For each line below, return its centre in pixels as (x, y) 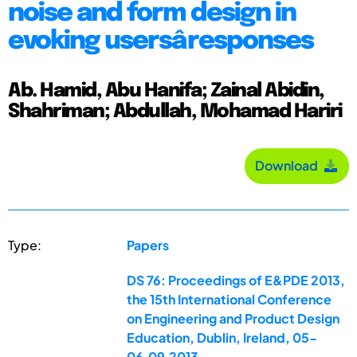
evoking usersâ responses (161, 41)
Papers (148, 245)
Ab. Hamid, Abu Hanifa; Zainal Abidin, (166, 91)
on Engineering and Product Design (233, 318)
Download (289, 166)
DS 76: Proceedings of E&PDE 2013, (236, 280)
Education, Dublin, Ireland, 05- (223, 337)
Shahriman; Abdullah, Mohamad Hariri (175, 112)
